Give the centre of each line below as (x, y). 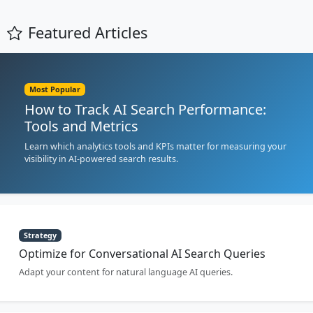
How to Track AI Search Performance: (145, 109)
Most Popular (55, 89)
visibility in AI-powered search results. (101, 159)
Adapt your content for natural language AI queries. (126, 272)
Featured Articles (88, 32)
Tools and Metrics (81, 126)
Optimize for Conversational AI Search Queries (142, 253)
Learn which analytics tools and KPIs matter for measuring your (155, 146)
